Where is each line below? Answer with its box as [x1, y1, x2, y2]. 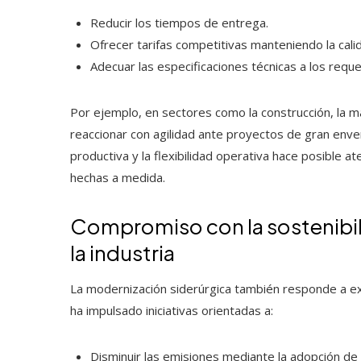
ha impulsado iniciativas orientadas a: [70, 301, 273, 318]
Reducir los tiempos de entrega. [90, 14, 268, 31]
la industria [70, 239, 175, 266]
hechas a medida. [70, 168, 165, 185]
